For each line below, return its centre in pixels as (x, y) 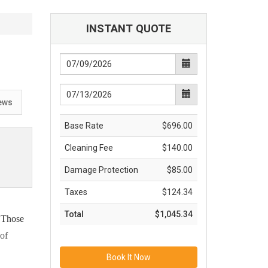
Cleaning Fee (89, 148)
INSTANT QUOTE (128, 28)
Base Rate (84, 126)
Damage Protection (101, 170)
